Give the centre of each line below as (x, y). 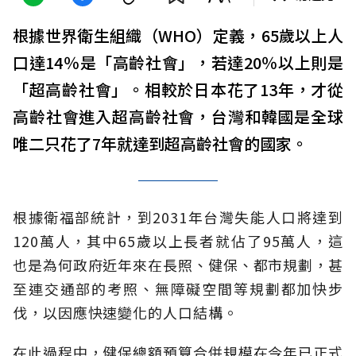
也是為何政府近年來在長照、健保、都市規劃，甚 (178, 265)
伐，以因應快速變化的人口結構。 (126, 313)
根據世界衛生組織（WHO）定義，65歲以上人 (178, 36)
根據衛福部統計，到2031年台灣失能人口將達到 (178, 217)
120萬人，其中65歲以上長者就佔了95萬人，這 (178, 241)
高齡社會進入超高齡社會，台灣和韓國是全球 (178, 117)
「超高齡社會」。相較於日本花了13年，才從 (178, 90)
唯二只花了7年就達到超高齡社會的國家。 (160, 144)
